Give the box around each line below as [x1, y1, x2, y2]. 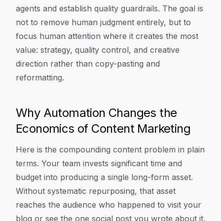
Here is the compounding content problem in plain [16, 145, 205, 154]
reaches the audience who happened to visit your [16, 200, 201, 210]
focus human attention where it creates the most [16, 31, 198, 41]
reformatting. [16, 73, 64, 82]
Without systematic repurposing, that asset [16, 186, 176, 196]
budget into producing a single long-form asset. [16, 172, 193, 182]
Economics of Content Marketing [16, 121, 190, 136]
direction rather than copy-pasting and [16, 59, 160, 69]
